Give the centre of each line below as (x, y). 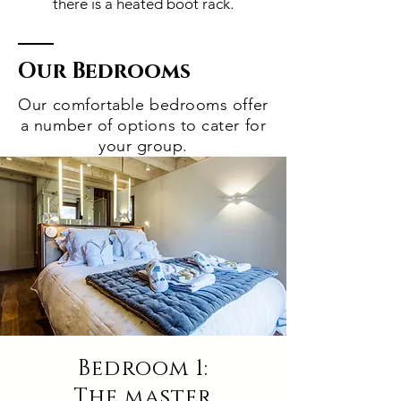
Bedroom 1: (143, 369)
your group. (143, 146)
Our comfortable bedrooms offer (143, 105)
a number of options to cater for (143, 125)
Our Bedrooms (104, 72)
